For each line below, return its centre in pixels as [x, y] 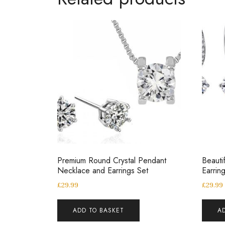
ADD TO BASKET [98, 211]
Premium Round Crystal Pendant [112, 161]
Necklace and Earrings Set [103, 171]
